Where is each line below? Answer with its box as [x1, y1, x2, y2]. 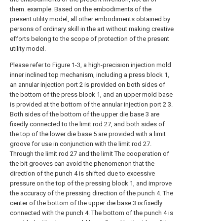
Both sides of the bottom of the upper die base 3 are [10, 110, 159, 118]
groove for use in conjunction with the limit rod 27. [10, 140, 151, 147]
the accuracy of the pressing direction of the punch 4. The [10, 189, 173, 197]
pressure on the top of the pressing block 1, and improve [10, 180, 172, 187]
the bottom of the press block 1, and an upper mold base [10, 91, 173, 98]
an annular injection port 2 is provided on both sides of [10, 81, 165, 88]
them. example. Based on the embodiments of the [10, 5, 151, 13]
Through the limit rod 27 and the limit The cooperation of [10, 150, 169, 157]
